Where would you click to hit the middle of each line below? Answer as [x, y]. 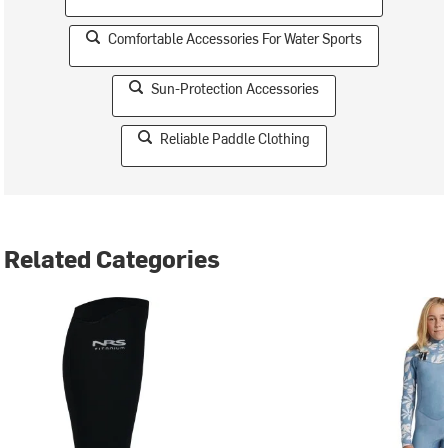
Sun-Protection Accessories [235, 88]
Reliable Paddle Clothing [235, 138]
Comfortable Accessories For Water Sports [235, 38]
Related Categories [112, 257]
